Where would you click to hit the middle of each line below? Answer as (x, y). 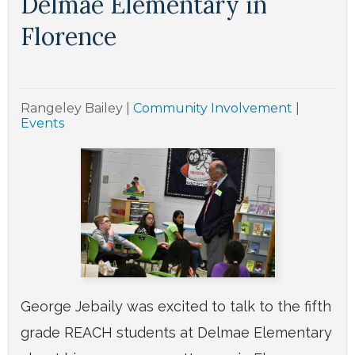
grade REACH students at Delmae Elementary (176, 332)
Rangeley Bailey (73, 108)
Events (42, 123)
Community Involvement (213, 108)
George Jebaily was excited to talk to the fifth (176, 306)
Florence (69, 36)
